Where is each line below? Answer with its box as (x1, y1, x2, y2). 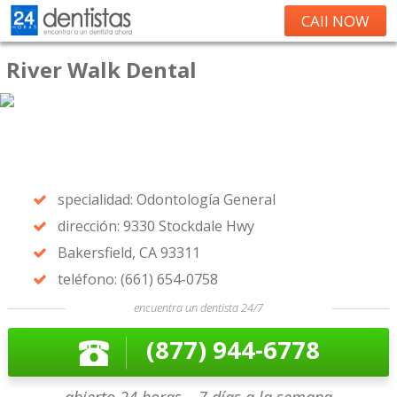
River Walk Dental (6, 55, 197, 84)
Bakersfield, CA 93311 (57, 243, 200, 262)
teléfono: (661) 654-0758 (57, 269, 218, 289)
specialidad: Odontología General (57, 190, 276, 209)
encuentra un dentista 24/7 (134, 300, 263, 315)
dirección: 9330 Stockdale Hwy (57, 216, 254, 236)
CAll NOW (301, 11, 370, 31)
